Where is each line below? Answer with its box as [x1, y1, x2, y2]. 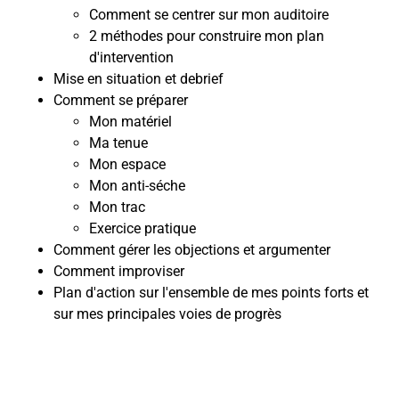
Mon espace [89, 156, 166, 174]
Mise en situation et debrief [53, 70, 224, 88]
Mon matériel [89, 113, 172, 131]
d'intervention [89, 49, 174, 67]
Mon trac [89, 199, 145, 216]
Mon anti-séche [89, 177, 185, 195]
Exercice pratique [89, 220, 196, 238]
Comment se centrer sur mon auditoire [89, 6, 329, 24]
